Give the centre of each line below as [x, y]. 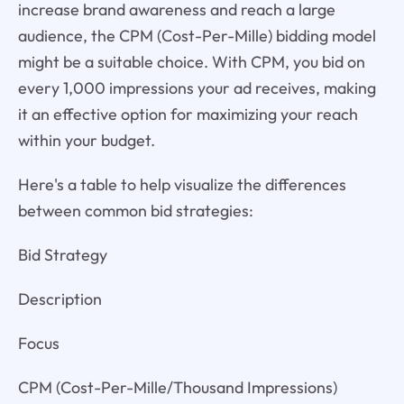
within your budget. [86, 141]
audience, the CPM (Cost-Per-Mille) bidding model [197, 36]
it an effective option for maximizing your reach [188, 115]
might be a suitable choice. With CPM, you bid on [191, 62]
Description [60, 299]
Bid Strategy [62, 255]
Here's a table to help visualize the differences [182, 185]
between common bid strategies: [135, 211]
